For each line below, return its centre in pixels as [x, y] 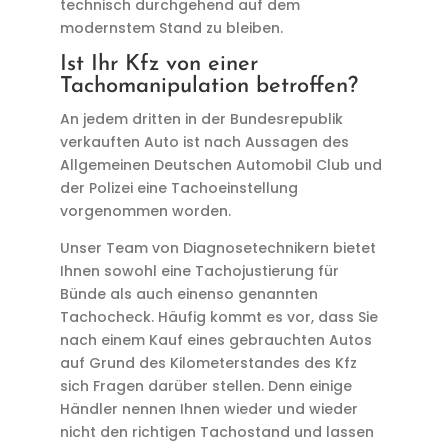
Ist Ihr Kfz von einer [158, 64]
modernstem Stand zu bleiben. [171, 28]
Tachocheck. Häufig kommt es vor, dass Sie [218, 317]
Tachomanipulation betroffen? [208, 86]
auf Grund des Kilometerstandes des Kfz [208, 363]
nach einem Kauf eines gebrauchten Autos [215, 340]
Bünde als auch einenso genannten [188, 294]
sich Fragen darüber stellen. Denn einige [205, 386]
